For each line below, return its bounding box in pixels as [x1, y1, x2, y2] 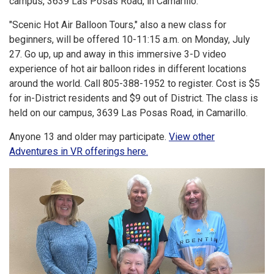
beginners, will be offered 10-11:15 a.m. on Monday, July [9, 33, 250, 45]
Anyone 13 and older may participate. [9, 130, 169, 143]
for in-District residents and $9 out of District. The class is [9, 92, 258, 104]
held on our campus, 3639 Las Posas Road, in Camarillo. [9, 106, 248, 119]
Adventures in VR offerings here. [9, 145, 148, 157]
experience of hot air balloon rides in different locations [9, 62, 246, 75]
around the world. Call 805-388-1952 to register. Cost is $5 [9, 77, 260, 89]
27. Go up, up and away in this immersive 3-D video [9, 48, 226, 60]
